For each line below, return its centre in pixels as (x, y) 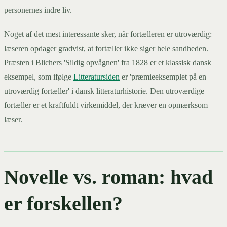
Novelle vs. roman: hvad (108, 177)
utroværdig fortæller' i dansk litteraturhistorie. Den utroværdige (104, 91)
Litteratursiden (97, 77)
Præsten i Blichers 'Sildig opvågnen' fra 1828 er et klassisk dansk (108, 63)
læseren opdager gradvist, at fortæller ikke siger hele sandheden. (106, 49)
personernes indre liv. (38, 10)
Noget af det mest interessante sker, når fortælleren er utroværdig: (108, 34)
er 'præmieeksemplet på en (163, 77)
